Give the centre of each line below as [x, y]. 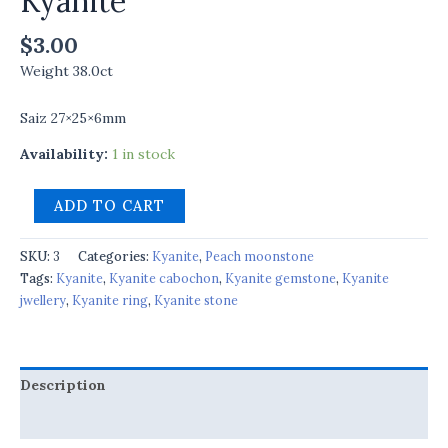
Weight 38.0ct [66, 71]
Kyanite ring [110, 300]
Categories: [115, 256]
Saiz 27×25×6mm [73, 117]
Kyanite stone [196, 300]
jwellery [43, 300]
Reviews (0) [61, 421]
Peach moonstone [259, 256]
